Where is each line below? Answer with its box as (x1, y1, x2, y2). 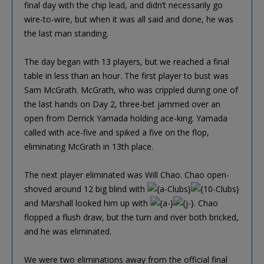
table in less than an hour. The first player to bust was (24, 70, 229, 81)
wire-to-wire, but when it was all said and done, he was (24, 13, 233, 25)
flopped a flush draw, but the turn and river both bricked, (24, 211, 239, 223)
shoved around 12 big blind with (24, 183, 147, 194)
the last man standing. (24, 27, 108, 39)
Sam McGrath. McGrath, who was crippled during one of (24, 84, 238, 95)
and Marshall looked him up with (24, 197, 150, 209)
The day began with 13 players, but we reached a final (24, 55, 229, 67)
